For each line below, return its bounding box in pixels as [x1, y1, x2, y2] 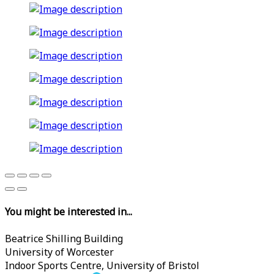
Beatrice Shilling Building [5, 231, 123, 245]
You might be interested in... [5, 205, 132, 219]
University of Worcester [5, 245, 114, 259]
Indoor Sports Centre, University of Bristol [5, 258, 199, 272]
